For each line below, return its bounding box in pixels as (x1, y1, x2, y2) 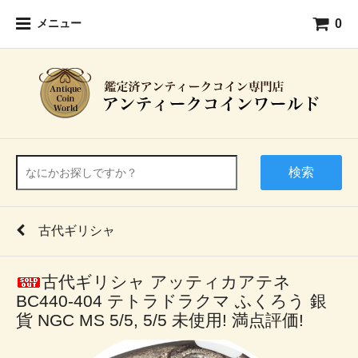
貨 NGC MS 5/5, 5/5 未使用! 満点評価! (16, 311, 304, 329)
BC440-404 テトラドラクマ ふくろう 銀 (16, 292, 327, 310)
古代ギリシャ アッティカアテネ (42, 272, 291, 291)
